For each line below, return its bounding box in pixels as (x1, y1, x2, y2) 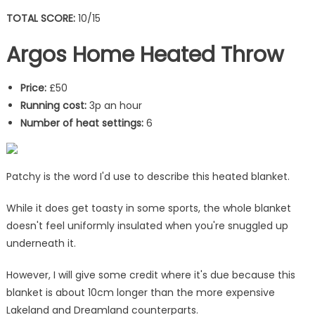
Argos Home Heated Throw (6, 39, 284, 70)
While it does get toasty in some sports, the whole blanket (6, 200, 291, 215)
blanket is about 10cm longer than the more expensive (6, 285, 275, 300)
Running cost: (20, 98, 86, 112)
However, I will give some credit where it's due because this (6, 267, 295, 282)
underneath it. (6, 236, 76, 250)
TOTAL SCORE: (6, 11, 78, 25)
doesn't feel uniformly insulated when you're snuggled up (6, 218, 288, 233)
